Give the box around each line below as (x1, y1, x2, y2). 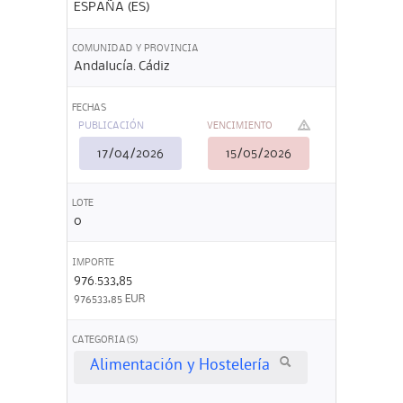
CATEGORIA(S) (72, 336, 139, 345)
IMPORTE (72, 257, 114, 267)
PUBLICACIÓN (77, 121, 144, 131)
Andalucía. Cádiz (73, 60, 169, 74)
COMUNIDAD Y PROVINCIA (72, 43, 199, 53)
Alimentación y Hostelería (89, 357, 270, 377)
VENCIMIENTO (206, 121, 273, 131)
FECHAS (72, 103, 106, 112)
